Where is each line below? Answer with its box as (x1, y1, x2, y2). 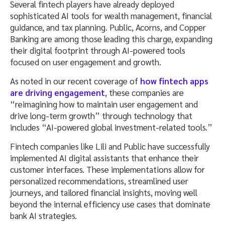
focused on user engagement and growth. (10, 56, 161, 67)
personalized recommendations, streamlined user (10, 175, 188, 186)
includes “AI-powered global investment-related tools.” (10, 121, 212, 133)
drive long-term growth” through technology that (10, 109, 192, 121)
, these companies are (105, 86, 184, 98)
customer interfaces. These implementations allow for (10, 163, 205, 175)
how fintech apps (140, 75, 208, 86)
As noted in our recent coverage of (10, 75, 140, 86)
